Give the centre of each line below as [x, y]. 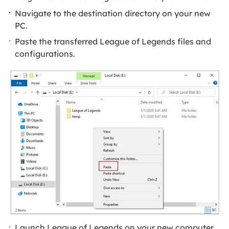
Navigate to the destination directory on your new [113, 13]
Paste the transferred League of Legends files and [113, 42]
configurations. [45, 54]
